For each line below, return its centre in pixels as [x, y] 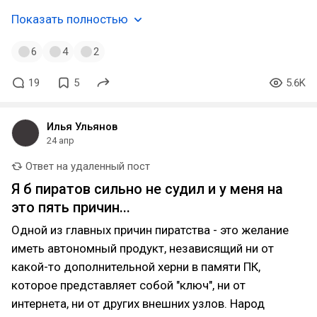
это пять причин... [71, 207]
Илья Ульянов [82, 127]
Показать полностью [70, 19]
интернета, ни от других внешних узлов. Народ [138, 304]
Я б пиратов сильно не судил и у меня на [147, 189]
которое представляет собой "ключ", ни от [128, 285]
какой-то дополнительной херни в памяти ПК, [136, 267]
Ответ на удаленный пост [86, 166]
